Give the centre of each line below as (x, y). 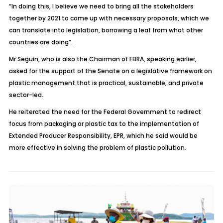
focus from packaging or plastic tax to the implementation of (104, 124)
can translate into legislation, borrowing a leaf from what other (106, 30)
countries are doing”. (41, 42)
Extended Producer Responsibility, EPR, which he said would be (103, 136)
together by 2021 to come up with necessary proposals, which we (109, 18)
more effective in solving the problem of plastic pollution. (97, 148)
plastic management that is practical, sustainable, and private (106, 83)
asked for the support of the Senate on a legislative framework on (110, 71)
